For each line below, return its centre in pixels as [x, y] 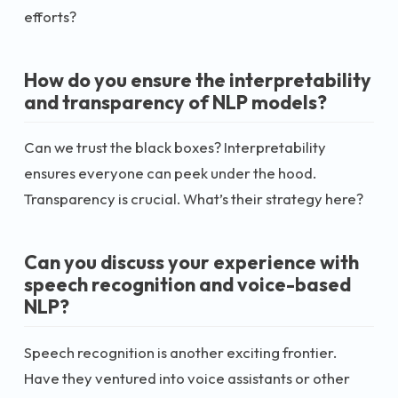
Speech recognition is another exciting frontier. [180, 352]
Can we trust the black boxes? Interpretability [175, 147]
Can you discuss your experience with [191, 262]
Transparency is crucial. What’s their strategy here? [194, 199]
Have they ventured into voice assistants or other [187, 378]
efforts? [50, 16]
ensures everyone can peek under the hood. [170, 173]
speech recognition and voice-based [187, 284]
